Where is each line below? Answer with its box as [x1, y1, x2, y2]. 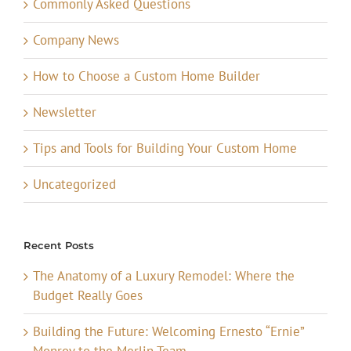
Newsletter [33, 103, 96, 121]
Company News [33, 31, 119, 49]
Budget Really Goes [33, 286, 143, 304]
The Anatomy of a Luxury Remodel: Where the [33, 266, 295, 284]
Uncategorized [33, 175, 116, 193]
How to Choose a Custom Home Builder [33, 67, 260, 85]
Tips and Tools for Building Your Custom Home [33, 139, 297, 157]
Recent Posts [24, 238, 94, 251]
